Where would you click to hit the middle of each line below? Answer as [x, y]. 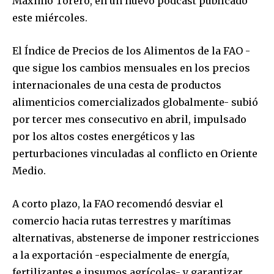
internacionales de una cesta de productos [117, 85]
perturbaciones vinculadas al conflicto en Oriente [135, 154]
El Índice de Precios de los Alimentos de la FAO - [131, 51]
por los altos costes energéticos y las [104, 137]
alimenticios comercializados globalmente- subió [135, 102]
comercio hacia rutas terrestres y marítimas [122, 221]
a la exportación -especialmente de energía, [121, 255]
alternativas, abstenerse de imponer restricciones [136, 238]
